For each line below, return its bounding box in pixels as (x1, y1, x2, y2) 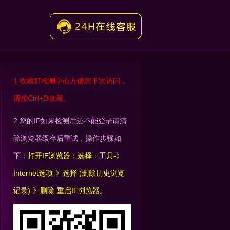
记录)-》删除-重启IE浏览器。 (13, 186, 107, 195)
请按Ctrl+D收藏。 (13, 94, 70, 102)
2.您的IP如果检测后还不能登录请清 (13, 117, 127, 125)
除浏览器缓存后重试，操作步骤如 (13, 134, 121, 142)
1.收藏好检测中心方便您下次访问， (13, 76, 127, 85)
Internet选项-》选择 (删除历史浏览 (13, 169, 125, 177)
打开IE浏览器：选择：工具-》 (28, 151, 123, 160)
